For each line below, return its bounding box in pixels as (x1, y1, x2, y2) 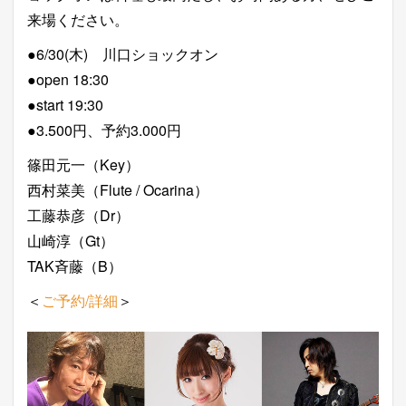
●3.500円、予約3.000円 (27, 120, 181, 140)
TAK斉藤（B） (27, 256, 122, 276)
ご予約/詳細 (42, 290, 118, 311)
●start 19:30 (27, 94, 103, 115)
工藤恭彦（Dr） (27, 205, 130, 226)
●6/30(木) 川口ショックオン (27, 43, 218, 64)
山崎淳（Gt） (27, 230, 114, 251)
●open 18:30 (27, 69, 109, 90)
